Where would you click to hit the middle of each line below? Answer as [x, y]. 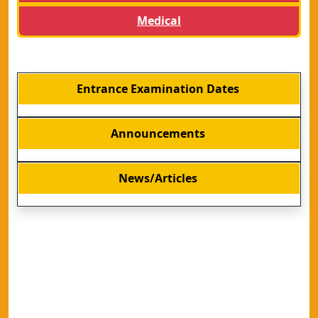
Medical [159, 21]
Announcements [158, 133]
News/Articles [158, 178]
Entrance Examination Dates [158, 89]
